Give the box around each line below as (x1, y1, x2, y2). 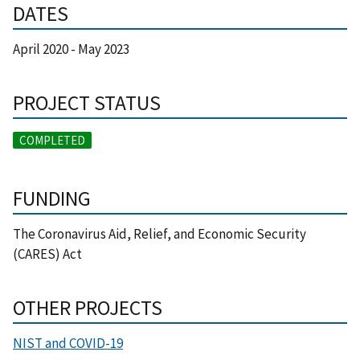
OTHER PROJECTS (13, 295, 162, 321)
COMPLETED (19, 133, 85, 149)
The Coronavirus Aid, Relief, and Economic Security (13, 225, 306, 243)
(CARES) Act (13, 245, 82, 264)
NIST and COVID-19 (13, 334, 123, 353)
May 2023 (78, 40, 129, 59)
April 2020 (13, 40, 68, 59)
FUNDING (13, 186, 91, 212)
